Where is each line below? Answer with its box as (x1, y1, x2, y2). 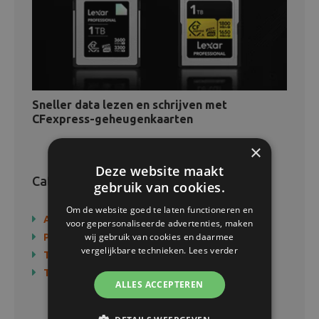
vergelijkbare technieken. (80, 244, 189, 256)
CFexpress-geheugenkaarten (32, 112, 193, 125)
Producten (43, 231, 94, 243)
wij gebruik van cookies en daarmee (85, 230, 234, 243)
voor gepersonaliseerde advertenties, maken (66, 216, 253, 229)
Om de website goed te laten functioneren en (66, 203, 253, 216)
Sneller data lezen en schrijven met (32, 98, 227, 111)
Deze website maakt (95, 162, 224, 179)
